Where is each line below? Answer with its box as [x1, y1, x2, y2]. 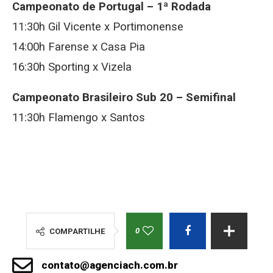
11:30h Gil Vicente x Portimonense [12, 20, 183, 34]
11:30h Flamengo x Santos [12, 111, 145, 124]
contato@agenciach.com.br [41, 259, 178, 271]
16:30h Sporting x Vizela [12, 60, 132, 74]
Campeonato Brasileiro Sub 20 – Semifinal [12, 91, 236, 104]
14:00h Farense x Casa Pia [12, 40, 145, 54]
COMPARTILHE [49, 227, 105, 236]
